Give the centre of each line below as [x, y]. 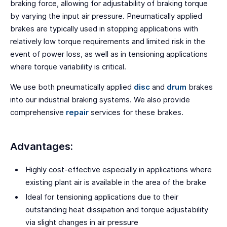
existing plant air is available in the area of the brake [116, 182]
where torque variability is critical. [68, 67]
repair [77, 112]
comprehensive [38, 112]
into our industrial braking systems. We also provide [100, 100]
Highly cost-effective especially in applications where [119, 170]
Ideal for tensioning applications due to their [102, 197]
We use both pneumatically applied [72, 87]
